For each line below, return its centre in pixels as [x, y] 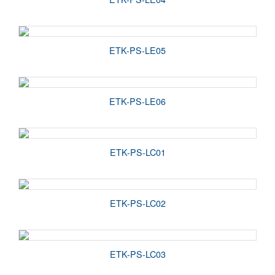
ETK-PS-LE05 [137, 50]
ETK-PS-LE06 [137, 101]
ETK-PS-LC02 [137, 203]
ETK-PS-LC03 [137, 254]
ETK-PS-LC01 [137, 152]
